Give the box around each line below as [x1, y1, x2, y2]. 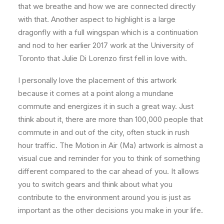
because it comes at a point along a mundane [18, 88, 173, 98]
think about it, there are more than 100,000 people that [18, 114, 203, 124]
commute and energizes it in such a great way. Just [18, 101, 193, 111]
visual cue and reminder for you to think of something [18, 153, 200, 163]
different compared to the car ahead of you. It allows [18, 166, 199, 176]
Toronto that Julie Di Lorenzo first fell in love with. [18, 53, 187, 63]
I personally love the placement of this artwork [18, 75, 176, 85]
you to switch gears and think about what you [18, 179, 172, 189]
